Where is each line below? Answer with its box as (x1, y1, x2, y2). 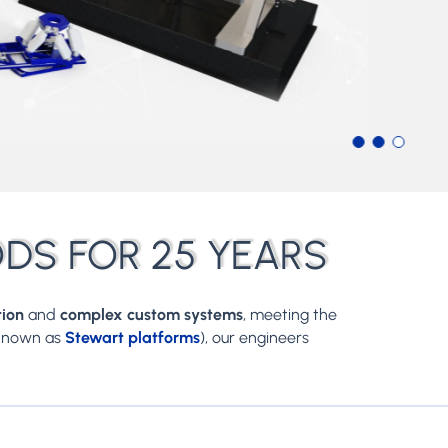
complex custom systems (60, 305, 244, 325)
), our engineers (200, 328, 310, 348)
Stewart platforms (65, 328, 201, 348)
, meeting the (243, 305, 338, 325)
